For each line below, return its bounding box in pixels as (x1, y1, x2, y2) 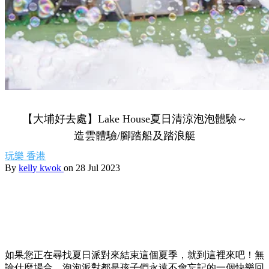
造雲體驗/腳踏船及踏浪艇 (73, 130, 196, 142)
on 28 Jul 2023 (64, 163, 120, 173)
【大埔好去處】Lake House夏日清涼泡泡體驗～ (22, 113, 247, 125)
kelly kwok (19, 163, 64, 173)
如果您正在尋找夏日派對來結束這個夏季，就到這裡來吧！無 (5, 250, 264, 260)
